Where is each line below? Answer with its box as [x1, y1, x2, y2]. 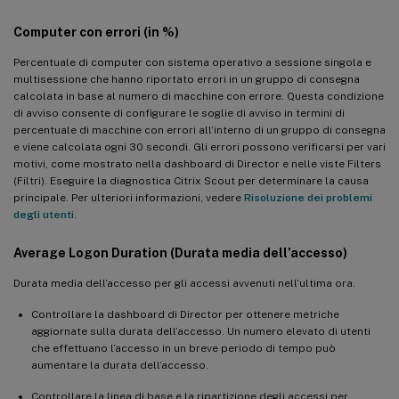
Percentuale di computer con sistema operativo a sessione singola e [13, 55, 371, 69]
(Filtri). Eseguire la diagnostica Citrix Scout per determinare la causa [13, 174, 369, 187]
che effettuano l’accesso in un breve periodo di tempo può [31, 341, 336, 354]
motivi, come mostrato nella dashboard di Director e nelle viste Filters [13, 157, 381, 170]
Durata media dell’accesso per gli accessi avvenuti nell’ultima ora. [13, 276, 355, 289]
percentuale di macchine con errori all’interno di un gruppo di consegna [13, 123, 386, 136]
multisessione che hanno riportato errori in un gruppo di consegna [13, 72, 360, 85]
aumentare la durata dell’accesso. [31, 358, 208, 371]
